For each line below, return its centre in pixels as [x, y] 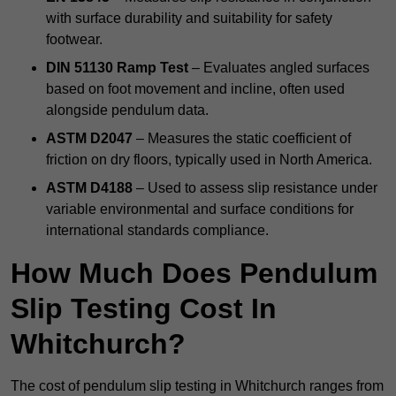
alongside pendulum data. [127, 110]
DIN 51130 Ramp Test [117, 68]
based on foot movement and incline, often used [195, 89]
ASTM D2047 [89, 139]
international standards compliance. [157, 231]
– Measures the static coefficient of [242, 139]
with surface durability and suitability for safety [189, 19]
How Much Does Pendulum [194, 274]
